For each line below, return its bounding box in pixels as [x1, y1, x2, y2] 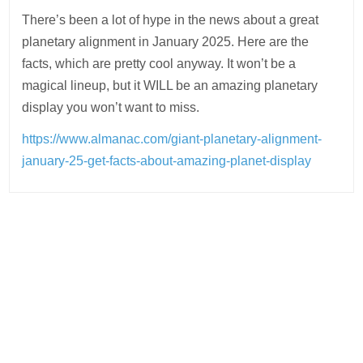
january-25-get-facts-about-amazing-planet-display [22, 154, 312, 168]
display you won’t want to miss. [22, 100, 200, 114]
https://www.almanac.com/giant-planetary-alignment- [22, 132, 322, 146]
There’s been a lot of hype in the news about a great [22, 13, 319, 27]
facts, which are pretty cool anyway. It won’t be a [22, 57, 297, 70]
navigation [8, 246, 123, 271]
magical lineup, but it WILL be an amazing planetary [22, 79, 318, 92]
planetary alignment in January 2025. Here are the [22, 35, 310, 49]
